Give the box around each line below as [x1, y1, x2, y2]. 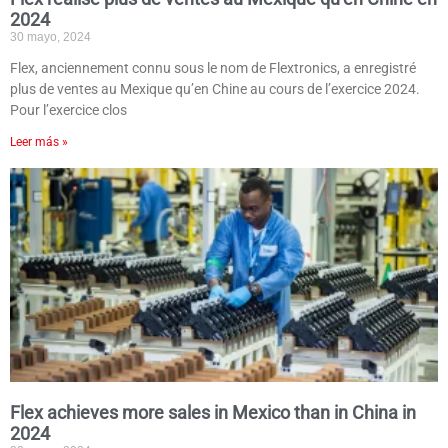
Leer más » [10, 135, 68, 150]
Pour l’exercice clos [10, 102, 127, 119]
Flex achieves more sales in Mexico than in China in [10, 402, 416, 424]
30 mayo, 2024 [10, 30, 91, 45]
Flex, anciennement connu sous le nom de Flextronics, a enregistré [10, 60, 416, 77]
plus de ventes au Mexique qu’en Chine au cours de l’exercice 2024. [10, 81, 420, 98]
